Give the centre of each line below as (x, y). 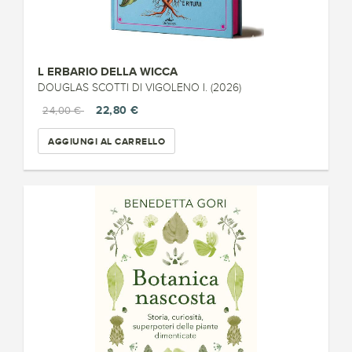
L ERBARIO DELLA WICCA (108, 71)
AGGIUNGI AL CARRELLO (106, 141)
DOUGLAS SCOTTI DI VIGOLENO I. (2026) (139, 88)
